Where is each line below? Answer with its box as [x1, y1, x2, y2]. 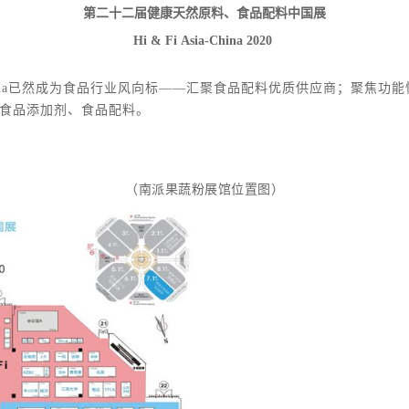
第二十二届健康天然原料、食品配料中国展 [83, 5, 326, 20]
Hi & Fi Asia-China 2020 [133, 33, 276, 47]
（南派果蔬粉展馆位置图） [125, 182, 284, 196]
